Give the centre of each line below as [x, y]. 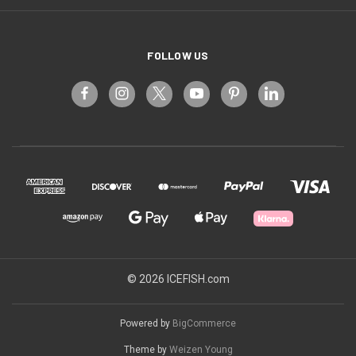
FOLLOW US [178, 55]
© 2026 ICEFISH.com [178, 279]
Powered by [146, 323]
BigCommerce [204, 323]
